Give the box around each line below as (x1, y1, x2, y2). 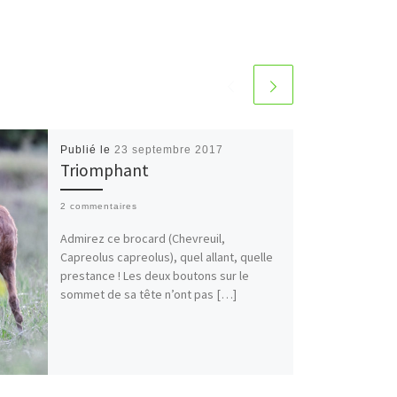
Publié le (59, 143, 114, 156)
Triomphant (59, 159, 149, 181)
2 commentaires (59, 200, 137, 211)
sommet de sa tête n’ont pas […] (59, 285, 237, 302)
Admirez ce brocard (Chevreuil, (59, 230, 225, 246)
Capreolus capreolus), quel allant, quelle (59, 248, 273, 265)
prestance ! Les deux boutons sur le (59, 267, 249, 284)
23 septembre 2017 (113, 143, 223, 156)
